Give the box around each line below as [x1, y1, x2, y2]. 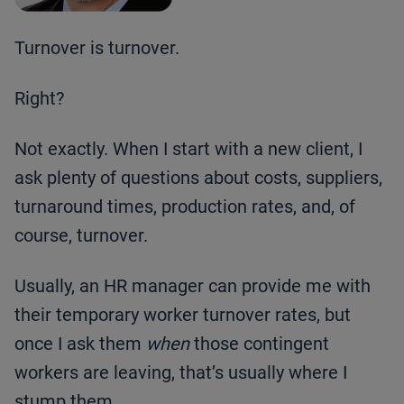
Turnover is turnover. [14, 36, 179, 59]
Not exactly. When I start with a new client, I [14, 137, 363, 160]
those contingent [189, 332, 329, 354]
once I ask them [14, 332, 146, 354]
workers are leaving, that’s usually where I [14, 361, 347, 383]
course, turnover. [14, 224, 148, 246]
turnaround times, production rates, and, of [14, 195, 355, 217]
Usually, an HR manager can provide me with [14, 274, 371, 297]
